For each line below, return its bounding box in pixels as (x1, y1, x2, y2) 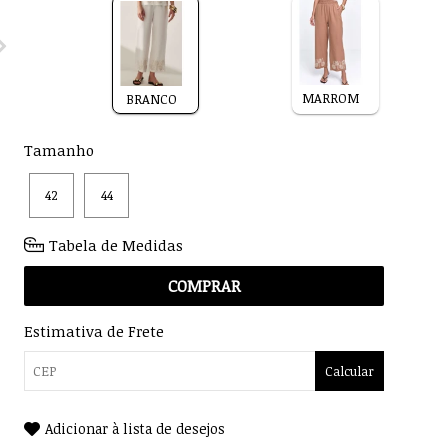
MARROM (302, 89, 360, 108)
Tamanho (24, 140, 95, 161)
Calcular (325, 361, 375, 380)
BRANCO (126, 90, 178, 109)
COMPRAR (167, 275, 241, 298)
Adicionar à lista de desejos (45, 419, 226, 439)
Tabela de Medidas (49, 235, 184, 256)
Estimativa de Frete (24, 321, 165, 342)
